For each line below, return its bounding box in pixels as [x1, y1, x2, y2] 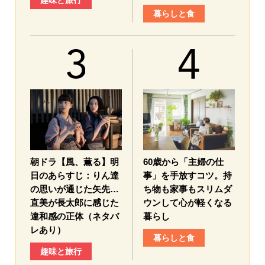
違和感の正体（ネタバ [30, 211, 119, 222]
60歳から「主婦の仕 [143, 157, 224, 167]
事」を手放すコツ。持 [143, 170, 232, 181]
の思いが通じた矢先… [30, 184, 119, 195]
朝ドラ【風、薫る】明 [30, 157, 119, 167]
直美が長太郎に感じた [30, 198, 119, 208]
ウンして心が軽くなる [143, 198, 232, 208]
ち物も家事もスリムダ [143, 184, 232, 195]
